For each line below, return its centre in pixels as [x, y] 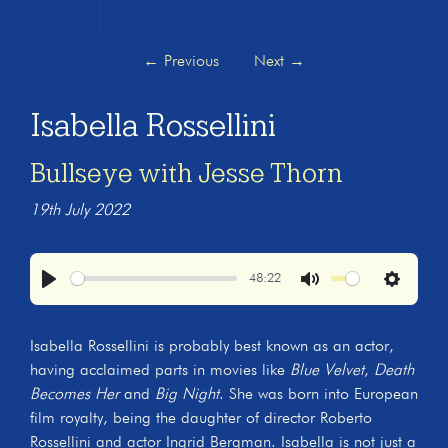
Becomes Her [74, 394]
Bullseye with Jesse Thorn [186, 172]
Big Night [187, 394]
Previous [188, 61]
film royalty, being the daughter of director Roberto [201, 418]
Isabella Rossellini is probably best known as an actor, [212, 346]
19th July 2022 [80, 210]
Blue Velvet [327, 370]
